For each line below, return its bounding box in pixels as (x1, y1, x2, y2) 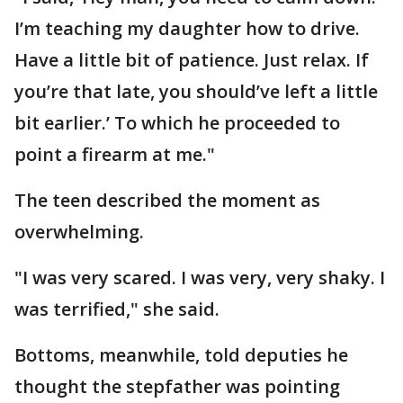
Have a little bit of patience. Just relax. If (14, 47, 369, 72)
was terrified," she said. (14, 296, 224, 321)
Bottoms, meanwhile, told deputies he (14, 342, 348, 367)
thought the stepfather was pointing (14, 373, 340, 399)
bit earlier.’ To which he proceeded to (14, 110, 340, 135)
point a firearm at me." (14, 141, 219, 166)
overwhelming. (14, 219, 148, 244)
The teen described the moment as (14, 187, 320, 212)
